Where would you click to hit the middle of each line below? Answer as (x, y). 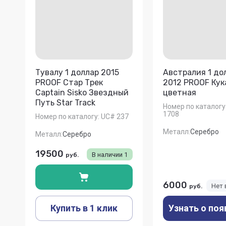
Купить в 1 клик (84, 208)
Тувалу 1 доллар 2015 (77, 73)
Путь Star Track (65, 103)
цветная (179, 93)
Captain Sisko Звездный (82, 93)
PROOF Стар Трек (69, 83)
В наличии (108, 154)
